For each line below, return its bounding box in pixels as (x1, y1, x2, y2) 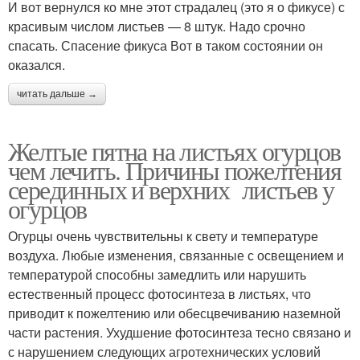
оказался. (8, 55, 65, 74)
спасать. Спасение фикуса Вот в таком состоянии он (8, 35, 323, 55)
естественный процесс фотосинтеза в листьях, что (8, 284, 311, 303)
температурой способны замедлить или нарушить (8, 264, 306, 284)
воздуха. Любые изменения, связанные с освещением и (8, 245, 344, 264)
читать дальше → (17, 88, 97, 100)
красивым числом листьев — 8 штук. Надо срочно (8, 16, 305, 35)
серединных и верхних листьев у (8, 171, 334, 207)
